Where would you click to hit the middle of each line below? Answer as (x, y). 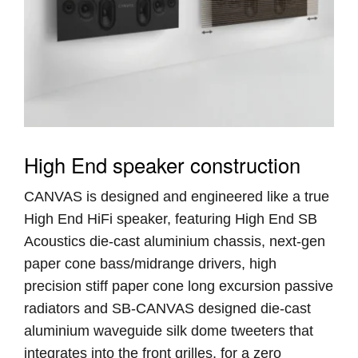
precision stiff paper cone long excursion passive (179, 286)
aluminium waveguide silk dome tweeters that (169, 330)
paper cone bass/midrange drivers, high (150, 263)
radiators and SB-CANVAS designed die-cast (167, 308)
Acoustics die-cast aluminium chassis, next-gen (175, 241)
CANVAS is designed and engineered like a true (177, 196)
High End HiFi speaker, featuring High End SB (171, 219)
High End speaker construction (162, 164)
